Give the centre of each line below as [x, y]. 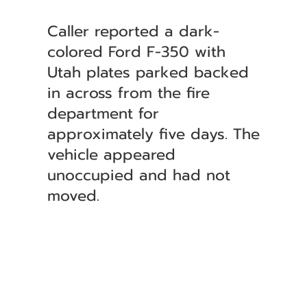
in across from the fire [128, 93]
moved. [73, 196]
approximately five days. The [153, 134]
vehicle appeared [111, 155]
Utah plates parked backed [148, 72]
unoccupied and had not [138, 175]
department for [103, 113]
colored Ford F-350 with [136, 52]
